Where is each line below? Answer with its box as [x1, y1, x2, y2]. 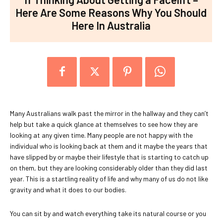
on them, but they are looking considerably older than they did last [10, 163, 208, 172]
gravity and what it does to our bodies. [10, 185, 126, 194]
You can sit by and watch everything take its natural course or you [10, 209, 206, 218]
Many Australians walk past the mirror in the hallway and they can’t [10, 109, 209, 117]
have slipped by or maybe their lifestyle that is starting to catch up [10, 152, 209, 161]
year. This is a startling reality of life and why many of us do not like [10, 174, 208, 183]
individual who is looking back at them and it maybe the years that [10, 141, 208, 150]
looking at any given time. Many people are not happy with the [10, 130, 193, 139]
